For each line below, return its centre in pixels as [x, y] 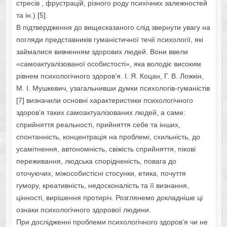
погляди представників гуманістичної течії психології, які [109, 40]
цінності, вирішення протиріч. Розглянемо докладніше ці [109, 198]
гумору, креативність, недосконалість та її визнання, [102, 186]
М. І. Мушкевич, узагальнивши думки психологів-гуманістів [113, 88]
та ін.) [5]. [32, 15]
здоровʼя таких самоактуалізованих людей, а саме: [101, 113]
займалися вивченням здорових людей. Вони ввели [102, 52]
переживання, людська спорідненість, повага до [96, 161]
